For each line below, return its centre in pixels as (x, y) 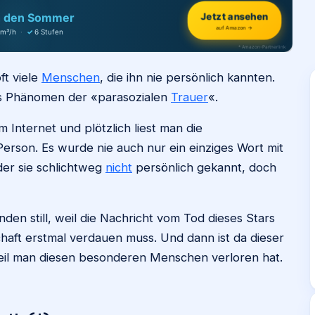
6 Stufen (49, 31)
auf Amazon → (235, 28)
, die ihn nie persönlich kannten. (187, 77)
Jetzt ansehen (234, 16)
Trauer (189, 97)
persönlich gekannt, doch (204, 167)
